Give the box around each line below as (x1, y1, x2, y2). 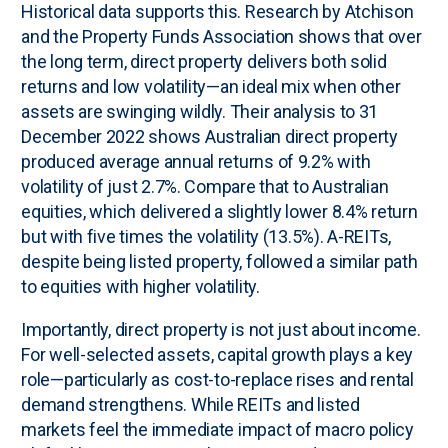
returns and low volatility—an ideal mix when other (21, 75, 401, 97)
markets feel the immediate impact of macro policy (21, 418, 414, 440)
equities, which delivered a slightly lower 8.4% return (21, 200, 418, 222)
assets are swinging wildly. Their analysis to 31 (21, 100, 379, 122)
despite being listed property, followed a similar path (21, 250, 418, 272)
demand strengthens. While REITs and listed (21, 393, 360, 415)
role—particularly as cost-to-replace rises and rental (21, 368, 414, 390)
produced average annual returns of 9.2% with (21, 150, 371, 172)
